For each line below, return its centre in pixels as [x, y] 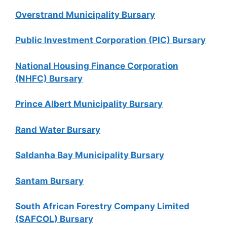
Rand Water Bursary [58, 129]
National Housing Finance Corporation [97, 66]
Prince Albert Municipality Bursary [89, 104]
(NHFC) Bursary [49, 78]
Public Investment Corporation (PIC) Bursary [110, 40]
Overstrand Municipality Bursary [85, 14]
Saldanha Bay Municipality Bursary [90, 155]
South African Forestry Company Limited [102, 206]
